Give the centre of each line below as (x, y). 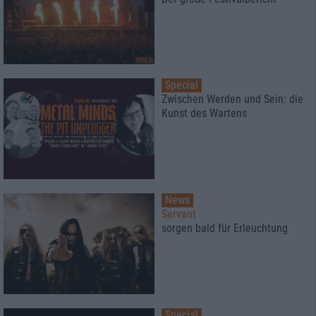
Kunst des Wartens (204, 114)
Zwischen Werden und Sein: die (232, 99)
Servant (179, 214)
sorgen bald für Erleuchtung (225, 229)
